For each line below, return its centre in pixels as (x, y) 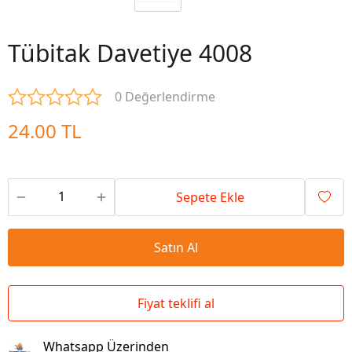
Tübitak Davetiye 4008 (130, 53)
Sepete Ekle (210, 197)
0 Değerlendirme (165, 97)
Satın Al (176, 247)
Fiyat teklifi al (176, 303)
